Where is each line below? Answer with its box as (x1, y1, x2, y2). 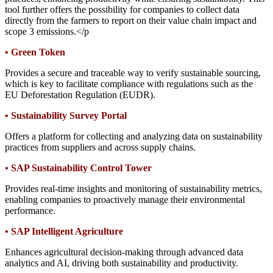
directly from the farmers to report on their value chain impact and (5, 15, 257, 26)
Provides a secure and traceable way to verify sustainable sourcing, (5, 67, 261, 78)
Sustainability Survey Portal (11, 110, 127, 121)
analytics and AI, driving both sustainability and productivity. (5, 257, 238, 268)
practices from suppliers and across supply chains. (5, 141, 196, 152)
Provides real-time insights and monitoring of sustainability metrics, (5, 183, 262, 194)
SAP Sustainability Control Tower (11, 162, 152, 173)
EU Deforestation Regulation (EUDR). (5, 89, 155, 100)
